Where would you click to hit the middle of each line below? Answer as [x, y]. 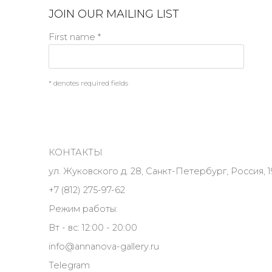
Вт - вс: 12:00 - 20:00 [93, 227]
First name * [75, 37]
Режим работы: [84, 209]
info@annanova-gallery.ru [104, 246]
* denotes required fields [88, 83]
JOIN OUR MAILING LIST [114, 14]
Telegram [69, 265]
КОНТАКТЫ [76, 152]
